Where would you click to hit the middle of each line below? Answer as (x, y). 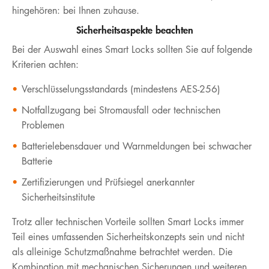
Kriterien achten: (45, 64)
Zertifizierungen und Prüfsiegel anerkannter (108, 182)
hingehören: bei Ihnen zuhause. (76, 10)
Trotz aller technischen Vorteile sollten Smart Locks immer (128, 222)
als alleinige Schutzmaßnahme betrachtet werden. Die (122, 252)
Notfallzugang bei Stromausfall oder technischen (121, 110)
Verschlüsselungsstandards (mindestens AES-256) (121, 89)
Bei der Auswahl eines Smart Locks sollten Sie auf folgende (132, 49)
